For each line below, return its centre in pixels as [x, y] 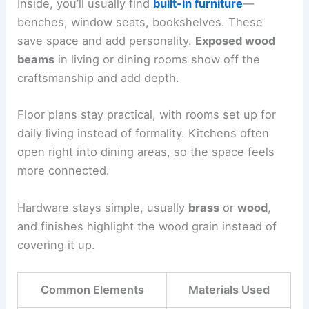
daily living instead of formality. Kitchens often [143, 133]
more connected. [64, 171]
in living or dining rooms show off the [158, 60]
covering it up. [57, 245]
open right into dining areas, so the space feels [146, 152]
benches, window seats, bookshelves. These [140, 22]
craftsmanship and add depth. [99, 78]
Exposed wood [236, 41]
